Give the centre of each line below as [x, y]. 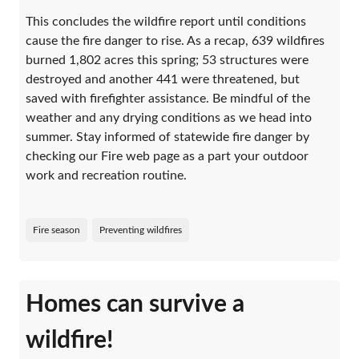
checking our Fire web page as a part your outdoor [167, 156]
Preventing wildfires [141, 230]
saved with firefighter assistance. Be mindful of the [168, 98]
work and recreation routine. [106, 175]
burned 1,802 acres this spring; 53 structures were [167, 60]
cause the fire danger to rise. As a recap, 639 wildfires [175, 40]
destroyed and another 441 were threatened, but [163, 79]
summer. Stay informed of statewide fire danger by [167, 137]
